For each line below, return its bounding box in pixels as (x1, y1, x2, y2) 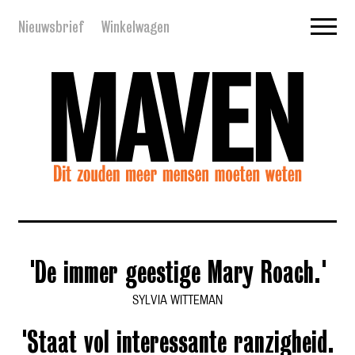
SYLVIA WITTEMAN (132, 295, 223, 307)
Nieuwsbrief (18, 17, 83, 36)
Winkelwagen (101, 17, 170, 36)
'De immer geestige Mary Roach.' (29, 261, 326, 289)
